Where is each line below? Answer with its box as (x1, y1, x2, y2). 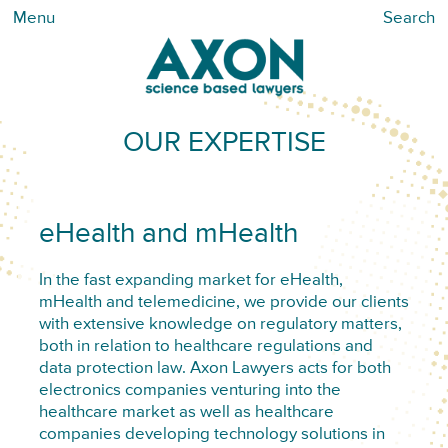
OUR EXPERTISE (122, 129, 326, 157)
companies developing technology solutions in (38, 426, 385, 444)
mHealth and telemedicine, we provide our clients (38, 294, 409, 312)
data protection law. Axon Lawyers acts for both (38, 360, 391, 378)
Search (383, 10, 435, 27)
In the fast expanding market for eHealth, (38, 272, 343, 290)
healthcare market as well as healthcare (38, 404, 334, 422)
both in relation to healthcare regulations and (38, 338, 373, 356)
